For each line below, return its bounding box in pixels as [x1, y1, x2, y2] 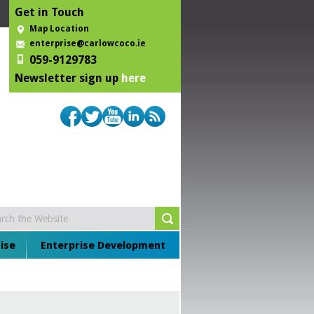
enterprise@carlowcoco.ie [29, 39, 146, 48]
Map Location [29, 24, 89, 34]
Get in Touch [15, 6, 84, 19]
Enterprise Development [41, 239, 165, 252]
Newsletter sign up [15, 71, 121, 85]
